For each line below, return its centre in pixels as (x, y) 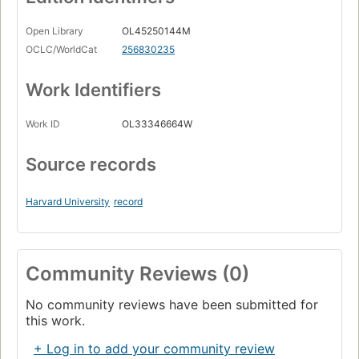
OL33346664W (157, 124)
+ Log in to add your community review (154, 349)
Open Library (54, 31)
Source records (91, 165)
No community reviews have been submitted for (172, 305)
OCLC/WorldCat (61, 50)
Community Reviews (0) (137, 274)
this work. (55, 321)
